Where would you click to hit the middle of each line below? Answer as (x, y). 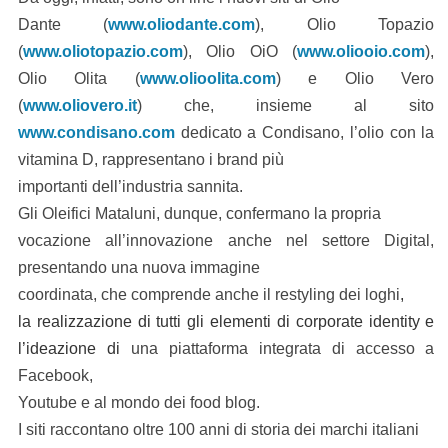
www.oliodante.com (182, 25)
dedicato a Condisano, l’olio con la (304, 133)
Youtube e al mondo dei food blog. (138, 403)
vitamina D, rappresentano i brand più (150, 160)
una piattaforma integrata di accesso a (282, 349)
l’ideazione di (74, 349)
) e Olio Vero (355, 79)
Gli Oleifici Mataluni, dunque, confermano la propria (199, 214)
